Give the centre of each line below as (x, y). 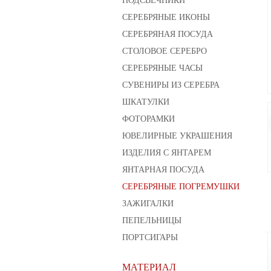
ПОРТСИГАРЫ (150, 237)
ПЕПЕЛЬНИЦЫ (152, 220)
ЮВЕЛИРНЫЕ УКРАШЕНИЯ (177, 135)
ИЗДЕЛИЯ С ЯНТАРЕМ (167, 152)
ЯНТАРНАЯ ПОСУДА (163, 169)
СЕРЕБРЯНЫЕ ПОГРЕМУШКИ (181, 186)
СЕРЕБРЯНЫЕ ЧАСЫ (162, 67)
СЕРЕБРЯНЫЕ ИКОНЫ (166, 17)
